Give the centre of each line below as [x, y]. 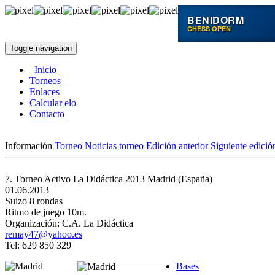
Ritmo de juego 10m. [46, 212]
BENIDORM [215, 20]
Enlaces [45, 92]
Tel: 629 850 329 [38, 245]
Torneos [45, 81]
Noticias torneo [114, 146]
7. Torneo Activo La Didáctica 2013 [75, 179]
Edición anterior [177, 146]
